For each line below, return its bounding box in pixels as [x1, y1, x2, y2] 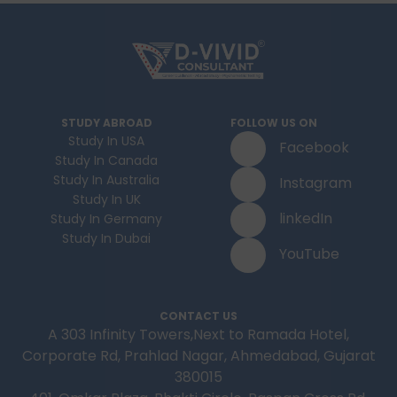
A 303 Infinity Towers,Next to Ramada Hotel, [48, 323, 349, 345]
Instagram [278, 173, 352, 194]
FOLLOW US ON [230, 114, 317, 130]
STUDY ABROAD [60, 114, 152, 130]
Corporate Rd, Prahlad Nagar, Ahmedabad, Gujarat [21, 345, 376, 366]
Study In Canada [55, 151, 158, 169]
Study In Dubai [62, 229, 151, 247]
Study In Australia [53, 170, 160, 189]
